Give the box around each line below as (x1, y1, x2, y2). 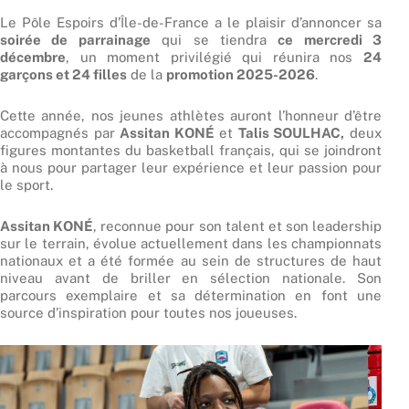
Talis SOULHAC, (237, 124, 345, 141)
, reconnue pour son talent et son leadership (93, 218, 382, 234)
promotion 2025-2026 (166, 66, 315, 82)
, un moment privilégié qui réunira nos (66, 48, 363, 65)
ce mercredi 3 (278, 31, 382, 47)
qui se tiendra (150, 31, 278, 47)
